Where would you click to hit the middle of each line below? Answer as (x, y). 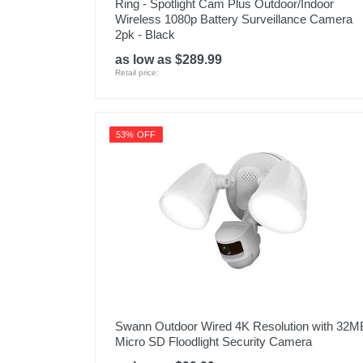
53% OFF (136, 135)
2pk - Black (145, 34)
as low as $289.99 (169, 60)
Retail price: (137, 73)
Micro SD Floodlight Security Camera (214, 342)
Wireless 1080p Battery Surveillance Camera (234, 19)
